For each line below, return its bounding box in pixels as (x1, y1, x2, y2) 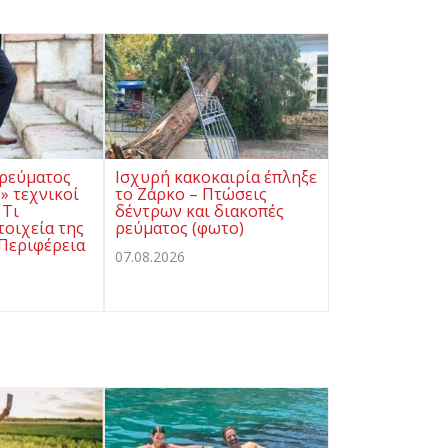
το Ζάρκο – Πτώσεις (115, 183, 267, 206)
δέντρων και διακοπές (115, 200, 284, 223)
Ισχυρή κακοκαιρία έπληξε (115, 166, 317, 189)
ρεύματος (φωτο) (115, 217, 244, 240)
